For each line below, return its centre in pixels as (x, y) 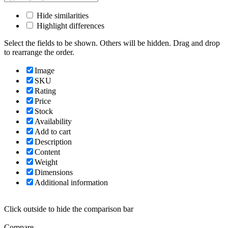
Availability (53, 122)
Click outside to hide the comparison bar (69, 209)
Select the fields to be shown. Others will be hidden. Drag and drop (112, 43)
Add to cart (53, 132)
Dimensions (54, 173)
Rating (45, 91)
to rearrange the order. (39, 52)
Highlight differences (69, 26)
